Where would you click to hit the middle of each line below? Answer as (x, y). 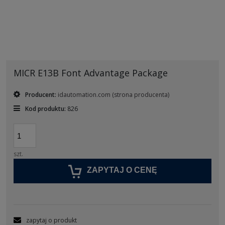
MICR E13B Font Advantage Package (91, 73)
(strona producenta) (141, 95)
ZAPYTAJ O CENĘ (122, 170)
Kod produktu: (45, 109)
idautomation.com (85, 95)
